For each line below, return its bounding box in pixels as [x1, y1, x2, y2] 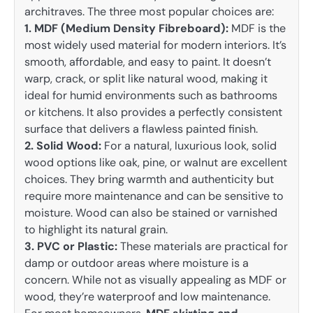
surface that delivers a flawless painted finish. [24, 122, 258, 137]
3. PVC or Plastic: [24, 239, 117, 254]
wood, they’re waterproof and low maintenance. [24, 289, 270, 305]
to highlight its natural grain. [24, 222, 168, 238]
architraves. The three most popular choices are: [24, 4, 274, 20]
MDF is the [228, 21, 286, 36]
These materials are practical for [117, 239, 288, 254]
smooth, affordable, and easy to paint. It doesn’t [24, 54, 271, 70]
